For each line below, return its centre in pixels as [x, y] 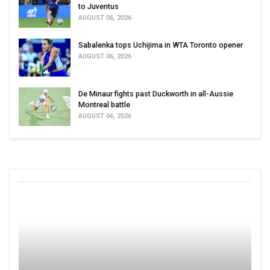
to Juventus [99, 7]
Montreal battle [104, 105]
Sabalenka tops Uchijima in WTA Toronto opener [161, 45]
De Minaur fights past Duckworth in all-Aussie [156, 94]
